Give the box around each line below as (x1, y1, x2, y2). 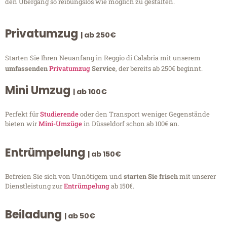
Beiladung (5, 207, 64, 223)
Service (90, 64, 116, 73)
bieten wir (5, 119, 39, 129)
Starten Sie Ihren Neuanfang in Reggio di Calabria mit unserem (5, 53, 201, 63)
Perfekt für (5, 109, 40, 119)
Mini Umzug (5, 83, 73, 99)
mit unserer (179, 171, 216, 181)
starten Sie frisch (124, 171, 179, 181)
